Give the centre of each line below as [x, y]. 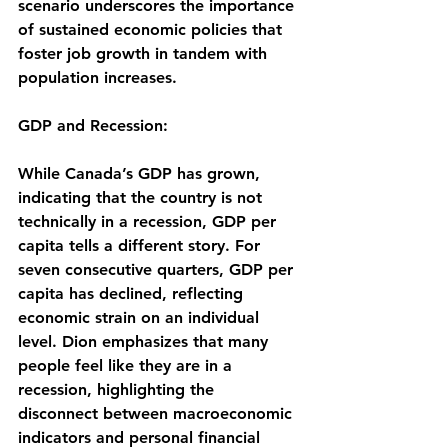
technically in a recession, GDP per [149, 221]
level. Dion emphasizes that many [145, 341]
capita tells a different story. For [141, 245]
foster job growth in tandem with [145, 53]
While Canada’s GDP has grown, [141, 173]
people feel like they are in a [127, 365]
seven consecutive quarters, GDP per [158, 269]
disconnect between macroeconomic [157, 413]
